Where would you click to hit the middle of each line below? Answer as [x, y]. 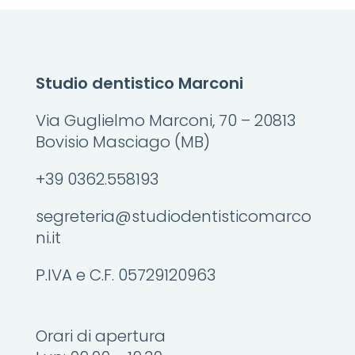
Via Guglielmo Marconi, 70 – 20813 [165, 121]
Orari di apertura [100, 336]
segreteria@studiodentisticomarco [173, 217]
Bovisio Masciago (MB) [122, 142]
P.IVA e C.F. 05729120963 [125, 275]
